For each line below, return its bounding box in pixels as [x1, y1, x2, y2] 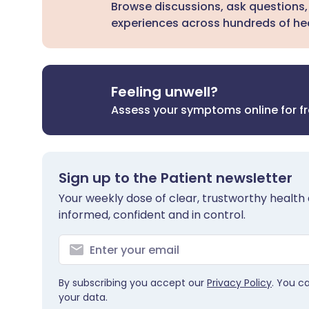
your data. [59, 290, 108, 304]
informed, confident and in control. [59, 207, 246, 223]
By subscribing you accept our [59, 276, 207, 290]
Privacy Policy [207, 276, 272, 290]
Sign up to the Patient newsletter [59, 168, 292, 188]
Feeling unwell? [111, 82, 219, 101]
